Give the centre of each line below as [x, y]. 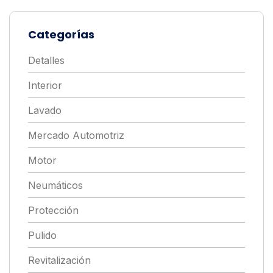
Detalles [46, 61]
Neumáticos [55, 186]
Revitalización [59, 261]
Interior [45, 86]
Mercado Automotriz [76, 136]
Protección [53, 211]
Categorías [61, 35]
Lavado [45, 111]
